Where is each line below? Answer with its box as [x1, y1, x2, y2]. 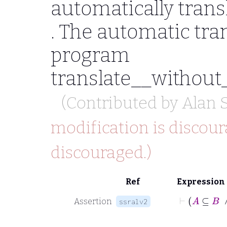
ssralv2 [119, 197, 147, 206]
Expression [177, 176, 225, 186]
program [51, 43, 130, 67]
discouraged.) [51, 142, 152, 163]
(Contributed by [61, 93, 182, 113]
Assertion [74, 196, 112, 206]
